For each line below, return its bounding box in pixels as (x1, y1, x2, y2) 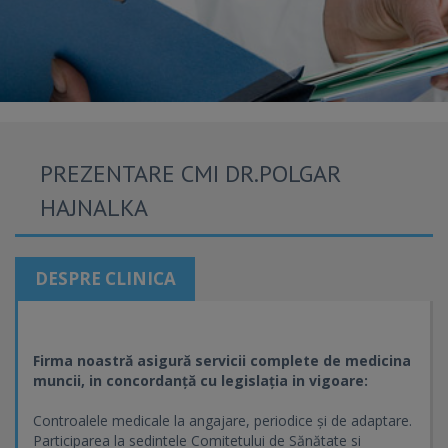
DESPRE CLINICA (34, 267, 176, 290)
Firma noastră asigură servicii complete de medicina (33, 351, 411, 370)
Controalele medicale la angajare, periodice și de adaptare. (33, 411, 412, 430)
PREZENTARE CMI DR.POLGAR (40, 158, 341, 189)
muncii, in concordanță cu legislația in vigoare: (33, 371, 368, 390)
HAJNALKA (40, 192, 148, 223)
